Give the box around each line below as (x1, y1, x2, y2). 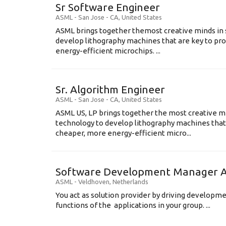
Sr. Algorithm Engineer (55, 83, 165, 95)
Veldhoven (78, 178, 109, 185)
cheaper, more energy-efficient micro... (55, 129, 191, 137)
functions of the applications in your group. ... (55, 201, 210, 209)
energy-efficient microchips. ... (55, 46, 160, 55)
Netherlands (112, 178, 148, 185)
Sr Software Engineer (55, 1, 160, 13)
